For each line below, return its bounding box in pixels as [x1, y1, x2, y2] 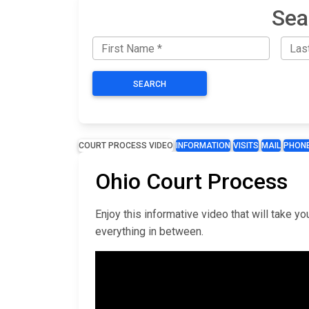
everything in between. [95, 225, 203, 239]
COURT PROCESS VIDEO [79, 141, 173, 151]
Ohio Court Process [95, 168, 288, 195]
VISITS [233, 141, 259, 151]
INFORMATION [176, 141, 230, 151]
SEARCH [133, 79, 166, 90]
